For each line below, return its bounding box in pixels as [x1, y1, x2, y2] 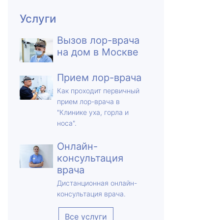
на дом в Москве [56, 46, 138, 58]
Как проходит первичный [56, 86, 139, 95]
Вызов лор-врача [56, 34, 139, 46]
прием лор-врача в [56, 97, 120, 106]
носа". [56, 119, 77, 127]
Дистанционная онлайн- [56, 179, 137, 187]
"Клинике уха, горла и [56, 108, 129, 116]
